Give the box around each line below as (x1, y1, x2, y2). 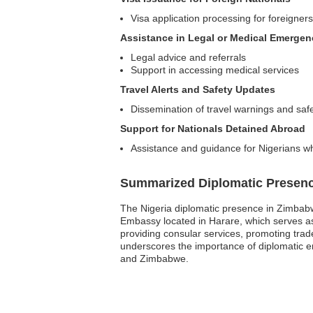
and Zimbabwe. (120, 253, 189, 265)
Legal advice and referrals (131, 52, 246, 64)
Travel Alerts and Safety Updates (120, 84, 275, 96)
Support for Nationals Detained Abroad (120, 123, 305, 135)
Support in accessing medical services (131, 64, 299, 76)
